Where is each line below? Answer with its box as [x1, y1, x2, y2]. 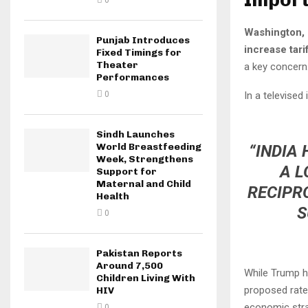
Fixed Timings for [96, 47, 181, 58]
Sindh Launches [96, 129, 175, 140]
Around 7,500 [96, 260, 163, 272]
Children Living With [96, 272, 195, 284]
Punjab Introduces [96, 34, 190, 46]
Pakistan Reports [96, 247, 182, 259]
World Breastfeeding [96, 141, 201, 153]
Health [96, 190, 129, 202]
